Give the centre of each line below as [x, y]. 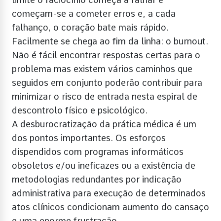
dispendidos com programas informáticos [98, 151]
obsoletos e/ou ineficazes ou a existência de [104, 165]
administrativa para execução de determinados [109, 193]
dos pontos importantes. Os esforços [89, 138]
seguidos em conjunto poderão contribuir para [107, 82]
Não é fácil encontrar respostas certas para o [106, 55]
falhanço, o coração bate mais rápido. [90, 27]
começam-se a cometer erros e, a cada [94, 13]
